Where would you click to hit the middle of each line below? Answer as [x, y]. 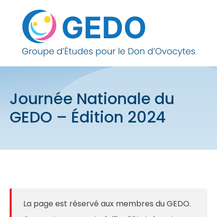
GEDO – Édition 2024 [88, 117]
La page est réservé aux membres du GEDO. [107, 204]
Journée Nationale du [92, 99]
